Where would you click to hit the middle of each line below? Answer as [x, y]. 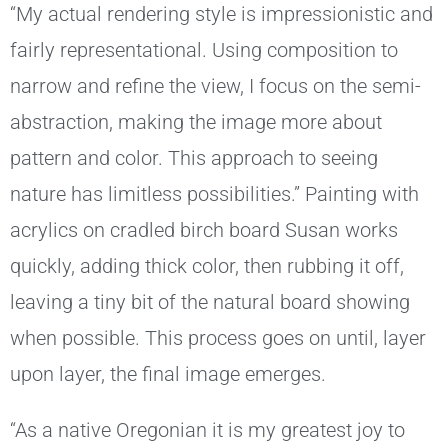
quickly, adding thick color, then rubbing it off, [207, 266]
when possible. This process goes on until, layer [218, 338]
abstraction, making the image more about [196, 122]
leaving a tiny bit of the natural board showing [210, 302]
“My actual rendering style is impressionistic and [221, 14]
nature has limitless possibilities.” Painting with [214, 194]
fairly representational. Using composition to [204, 50]
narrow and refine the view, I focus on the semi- [215, 86]
